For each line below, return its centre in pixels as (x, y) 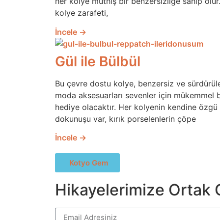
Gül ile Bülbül (98, 61)
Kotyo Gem (89, 163)
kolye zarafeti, (82, 13)
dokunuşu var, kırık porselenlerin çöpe (125, 119)
